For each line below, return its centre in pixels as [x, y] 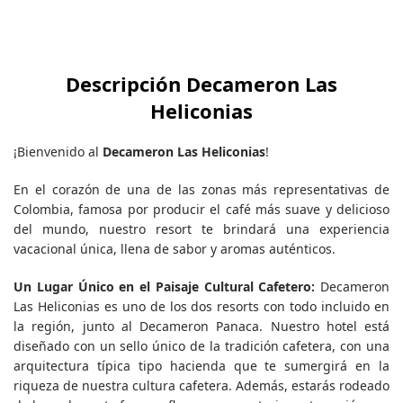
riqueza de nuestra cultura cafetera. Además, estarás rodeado [201, 386]
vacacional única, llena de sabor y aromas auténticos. [175, 249]
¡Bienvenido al [58, 152]
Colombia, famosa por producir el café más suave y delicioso [201, 210]
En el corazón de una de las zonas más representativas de [201, 190]
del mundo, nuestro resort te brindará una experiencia [201, 229]
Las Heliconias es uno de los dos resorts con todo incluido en [201, 307]
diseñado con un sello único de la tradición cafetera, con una [201, 346]
